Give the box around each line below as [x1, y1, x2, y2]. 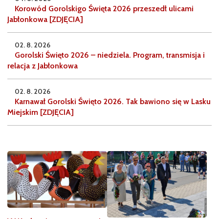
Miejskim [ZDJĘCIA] [7, 108, 74, 117]
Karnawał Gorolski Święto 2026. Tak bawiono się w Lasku [15, 97, 211, 107]
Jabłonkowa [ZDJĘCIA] [7, 15, 83, 24]
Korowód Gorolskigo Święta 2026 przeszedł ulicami [15, 4, 194, 14]
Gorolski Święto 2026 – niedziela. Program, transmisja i [15, 50, 205, 60]
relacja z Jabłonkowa [7, 61, 78, 71]
